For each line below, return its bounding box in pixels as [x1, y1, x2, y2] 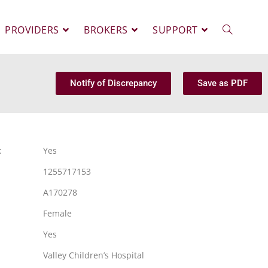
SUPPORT [153, 23, 198, 36]
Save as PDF [197, 78, 248, 89]
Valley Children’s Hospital [43, 249, 145, 261]
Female [43, 208, 72, 219]
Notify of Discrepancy [70, 78, 157, 89]
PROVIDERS [5, 23, 59, 36]
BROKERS [84, 23, 128, 36]
